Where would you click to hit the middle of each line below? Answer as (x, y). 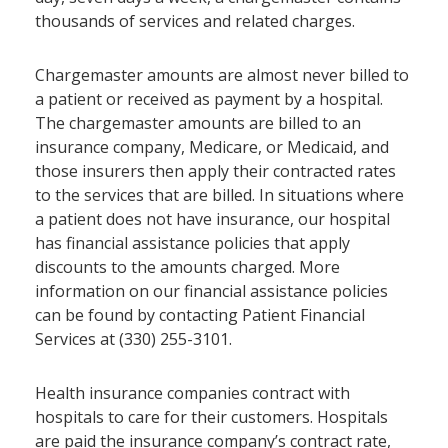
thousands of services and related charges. (195, 21)
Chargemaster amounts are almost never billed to (222, 75)
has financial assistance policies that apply (192, 243)
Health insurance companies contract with (192, 393)
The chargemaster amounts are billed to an (198, 123)
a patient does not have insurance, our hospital (212, 219)
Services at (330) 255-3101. (133, 339)
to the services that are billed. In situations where (219, 195)
